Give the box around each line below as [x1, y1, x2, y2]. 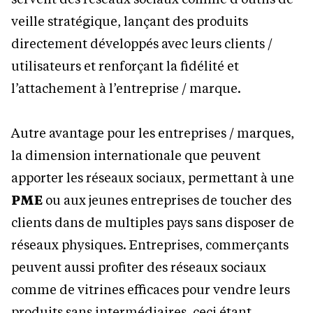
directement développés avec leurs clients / [11, 34, 272, 52]
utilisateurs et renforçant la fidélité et [11, 57, 239, 74]
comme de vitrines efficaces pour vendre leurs [11, 280, 290, 298]
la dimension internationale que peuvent [11, 146, 261, 163]
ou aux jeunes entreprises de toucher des [43, 191, 291, 208]
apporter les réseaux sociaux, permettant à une [11, 168, 294, 186]
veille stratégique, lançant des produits [11, 12, 248, 29]
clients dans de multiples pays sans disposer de [11, 213, 294, 231]
